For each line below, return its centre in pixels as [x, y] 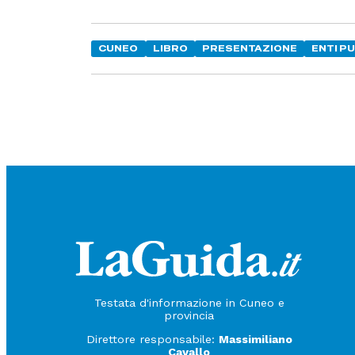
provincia [189, 316]
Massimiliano [255, 340]
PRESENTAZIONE [250, 49]
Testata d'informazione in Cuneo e [189, 303]
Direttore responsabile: [152, 340]
